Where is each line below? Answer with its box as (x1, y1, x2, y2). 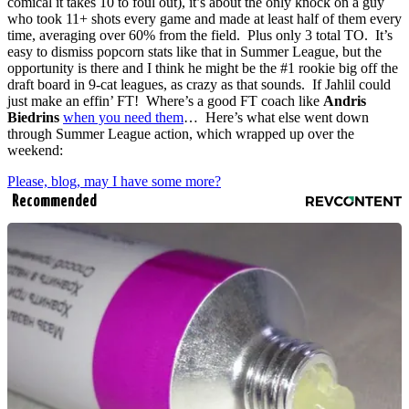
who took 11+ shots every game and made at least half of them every (7, 11, 402, 27)
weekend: (7, 142, 63, 159)
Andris (323, 93, 366, 110)
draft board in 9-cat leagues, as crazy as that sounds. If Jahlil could (7, 77, 391, 93)
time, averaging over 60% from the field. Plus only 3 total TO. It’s (7, 27, 393, 44)
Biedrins (7, 110, 59, 126)
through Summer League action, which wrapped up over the (7, 126, 354, 142)
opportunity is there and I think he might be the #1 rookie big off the (7, 60, 398, 77)
